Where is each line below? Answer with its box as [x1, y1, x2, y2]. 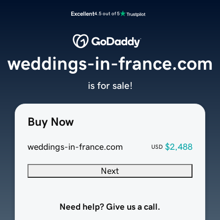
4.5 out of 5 [94, 11, 120, 16]
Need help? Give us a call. [59, 202, 161, 212]
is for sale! [87, 81, 133, 91]
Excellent [71, 11, 94, 17]
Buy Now [27, 116, 74, 128]
